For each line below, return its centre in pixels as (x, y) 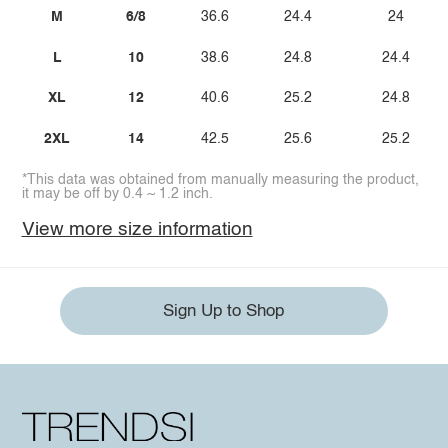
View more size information (137, 229)
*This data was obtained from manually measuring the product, (220, 179)
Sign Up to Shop (224, 311)
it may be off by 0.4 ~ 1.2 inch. (117, 193)
